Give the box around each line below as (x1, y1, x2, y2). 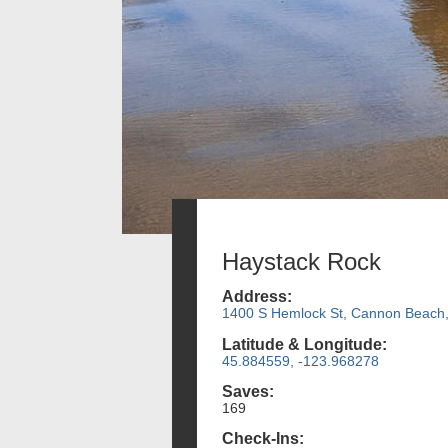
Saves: (222, 382, 274, 400)
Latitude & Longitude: (222, 335, 387, 353)
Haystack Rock (222, 248, 381, 275)
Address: (222, 288, 292, 306)
